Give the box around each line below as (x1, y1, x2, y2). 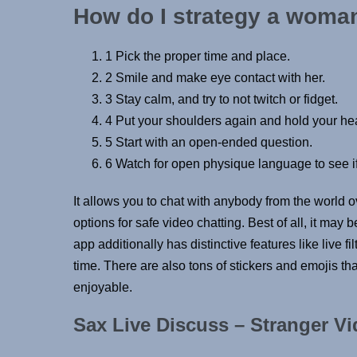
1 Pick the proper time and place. (105, 49, 290, 63)
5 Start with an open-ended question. (105, 135, 312, 149)
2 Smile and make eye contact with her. (105, 70, 325, 84)
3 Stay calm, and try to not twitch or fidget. (105, 92, 338, 106)
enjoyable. (73, 280, 132, 294)
